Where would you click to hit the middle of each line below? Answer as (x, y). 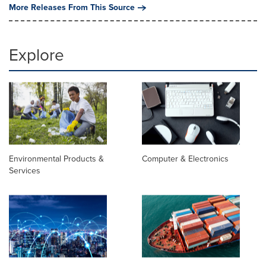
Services (25, 170)
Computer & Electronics (185, 159)
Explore (37, 55)
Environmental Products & (56, 159)
